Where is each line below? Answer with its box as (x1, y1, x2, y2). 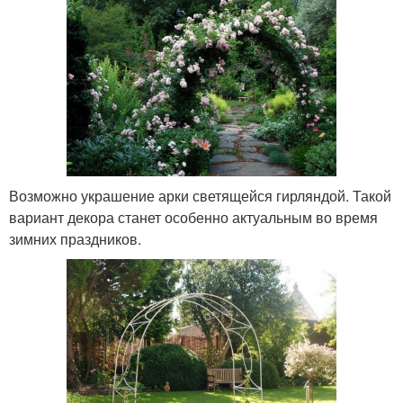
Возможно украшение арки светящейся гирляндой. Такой (9, 184, 391, 206)
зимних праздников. (9, 228, 141, 249)
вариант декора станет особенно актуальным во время (9, 206, 378, 228)
